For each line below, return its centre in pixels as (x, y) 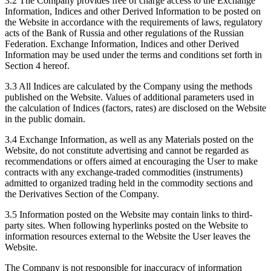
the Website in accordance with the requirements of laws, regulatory (134, 22)
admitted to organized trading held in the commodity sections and (129, 183)
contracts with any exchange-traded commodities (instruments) (124, 172)
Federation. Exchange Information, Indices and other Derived (122, 44)
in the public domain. (45, 119)
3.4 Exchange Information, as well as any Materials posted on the (129, 140)
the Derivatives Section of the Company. (82, 194)
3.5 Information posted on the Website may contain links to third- (129, 215)
